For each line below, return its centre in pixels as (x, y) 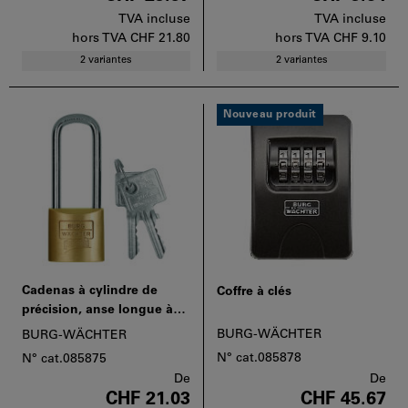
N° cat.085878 (259, 358)
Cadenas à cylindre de (90, 291)
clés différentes (68, 329)
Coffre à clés (254, 291)
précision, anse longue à (97, 310)
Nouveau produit (270, 114)
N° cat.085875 (64, 359)
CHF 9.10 (360, 38)
